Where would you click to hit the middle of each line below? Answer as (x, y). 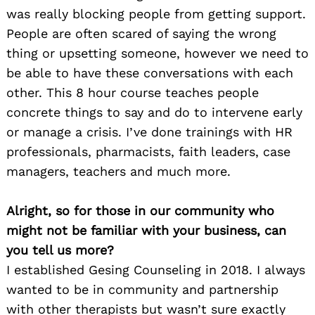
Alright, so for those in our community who (140, 210)
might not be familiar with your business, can (146, 230)
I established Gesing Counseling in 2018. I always (156, 269)
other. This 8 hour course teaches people (133, 92)
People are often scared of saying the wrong (141, 33)
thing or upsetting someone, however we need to (157, 53)
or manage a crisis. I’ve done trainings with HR (149, 131)
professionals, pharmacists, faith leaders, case (148, 151)
